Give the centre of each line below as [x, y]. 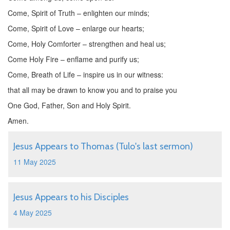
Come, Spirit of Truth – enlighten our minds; [79, 13]
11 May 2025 [35, 162]
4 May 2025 [33, 213]
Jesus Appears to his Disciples [71, 197]
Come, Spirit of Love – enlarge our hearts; [76, 28]
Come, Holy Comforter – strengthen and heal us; [87, 44]
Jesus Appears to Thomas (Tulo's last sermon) [103, 146]
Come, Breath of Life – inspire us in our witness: [85, 74]
